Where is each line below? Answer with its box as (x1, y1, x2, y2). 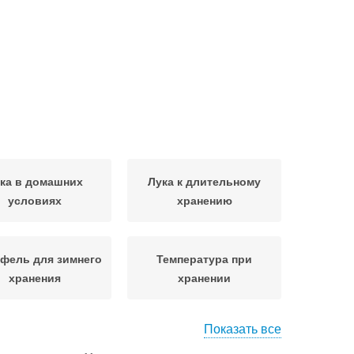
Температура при (156, 250, 252, 266)
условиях (7, 192, 62, 208)
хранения (8, 269, 61, 285)
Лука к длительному (148, 173, 261, 189)
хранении (178, 269, 231, 285)
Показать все (204, 319, 281, 337)
